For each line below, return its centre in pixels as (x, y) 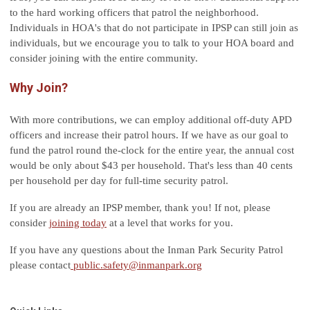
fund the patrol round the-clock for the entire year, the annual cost (152, 151)
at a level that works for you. (171, 223)
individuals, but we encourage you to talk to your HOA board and (152, 43)
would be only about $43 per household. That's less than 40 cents (151, 166)
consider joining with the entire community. (104, 58)
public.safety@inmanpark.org (138, 265)
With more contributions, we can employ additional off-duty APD (151, 120)
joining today (78, 223)
